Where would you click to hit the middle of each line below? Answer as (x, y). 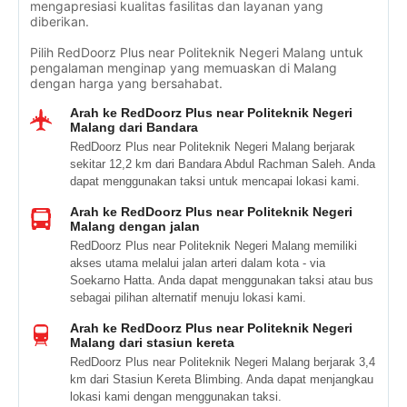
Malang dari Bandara (134, 127)
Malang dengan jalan (135, 226)
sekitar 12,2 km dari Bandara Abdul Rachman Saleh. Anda (223, 164)
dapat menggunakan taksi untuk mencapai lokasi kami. (215, 181)
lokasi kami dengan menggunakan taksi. (176, 397)
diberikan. (60, 21)
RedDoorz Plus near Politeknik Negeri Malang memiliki (213, 246)
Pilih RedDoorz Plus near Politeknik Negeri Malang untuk (197, 52)
